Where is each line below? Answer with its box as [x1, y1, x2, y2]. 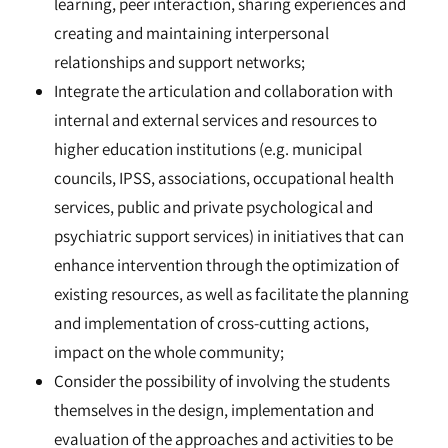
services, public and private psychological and [54, 196, 373, 218]
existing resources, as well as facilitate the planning [54, 283, 409, 305]
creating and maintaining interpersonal [54, 22, 329, 44]
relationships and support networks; [54, 51, 305, 73]
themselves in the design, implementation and [54, 399, 374, 421]
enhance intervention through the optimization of [54, 254, 399, 276]
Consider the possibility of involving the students [54, 370, 390, 392]
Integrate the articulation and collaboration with [54, 80, 393, 102]
